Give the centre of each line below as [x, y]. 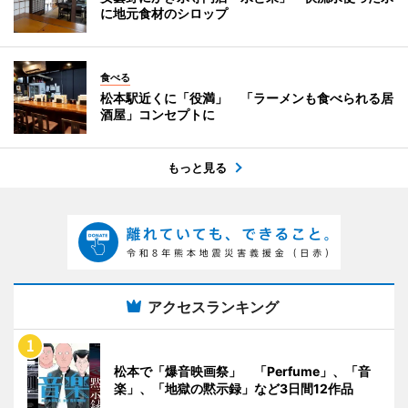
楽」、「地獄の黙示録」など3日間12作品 [234, 389]
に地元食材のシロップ [164, 14]
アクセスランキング [213, 307]
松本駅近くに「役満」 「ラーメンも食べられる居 [247, 98]
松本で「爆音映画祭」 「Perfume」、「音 [242, 372]
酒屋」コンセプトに [158, 115]
